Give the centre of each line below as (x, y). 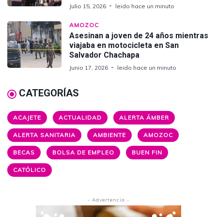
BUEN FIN (147, 153)
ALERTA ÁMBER (144, 118)
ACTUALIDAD (80, 118)
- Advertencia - (108, 200)
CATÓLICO (30, 170)
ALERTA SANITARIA (44, 135)
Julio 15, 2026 (88, 6)
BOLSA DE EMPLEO (83, 153)
